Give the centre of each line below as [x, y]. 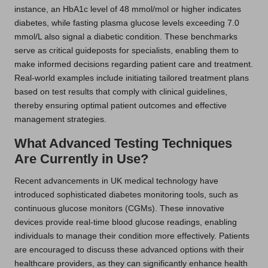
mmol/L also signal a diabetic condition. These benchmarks [126, 37]
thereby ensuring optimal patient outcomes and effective [121, 106]
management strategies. [60, 120]
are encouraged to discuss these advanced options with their [129, 250]
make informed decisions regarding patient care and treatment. [134, 65]
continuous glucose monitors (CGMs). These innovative [119, 209]
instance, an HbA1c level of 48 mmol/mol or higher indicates [128, 10]
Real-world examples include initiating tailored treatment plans [132, 78]
